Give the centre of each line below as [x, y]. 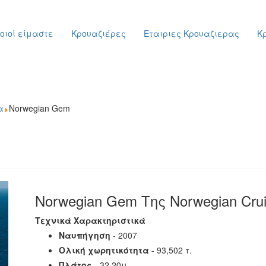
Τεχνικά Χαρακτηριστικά [90, 220]
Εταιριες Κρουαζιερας [191, 33]
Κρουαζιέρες [99, 33]
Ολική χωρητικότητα [104, 250]
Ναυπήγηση [85, 235]
